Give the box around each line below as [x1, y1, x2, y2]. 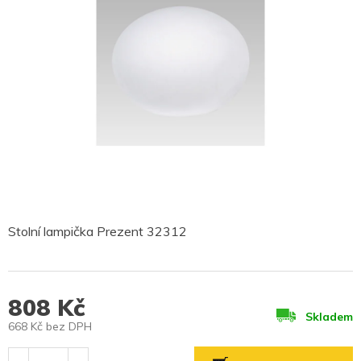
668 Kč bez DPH [8, 319, 92, 334]
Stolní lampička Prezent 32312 [8, 223, 187, 240]
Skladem [305, 309, 353, 324]
